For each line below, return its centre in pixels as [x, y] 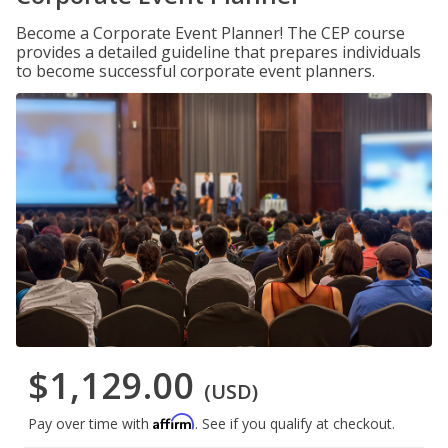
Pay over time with [90, 424]
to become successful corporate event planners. [195, 71]
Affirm [174, 422]
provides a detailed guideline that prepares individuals [218, 52]
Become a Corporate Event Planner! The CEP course [210, 33]
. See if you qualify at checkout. [295, 424]
